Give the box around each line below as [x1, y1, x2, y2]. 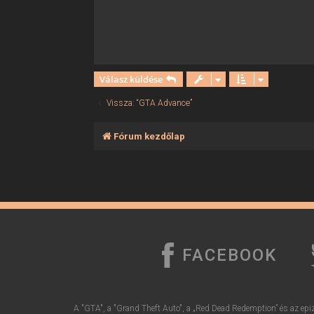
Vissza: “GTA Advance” [107, 98, 193, 109]
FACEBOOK [182, 245, 277, 266]
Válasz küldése [100, 73, 163, 86]
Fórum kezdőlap [114, 131, 186, 142]
